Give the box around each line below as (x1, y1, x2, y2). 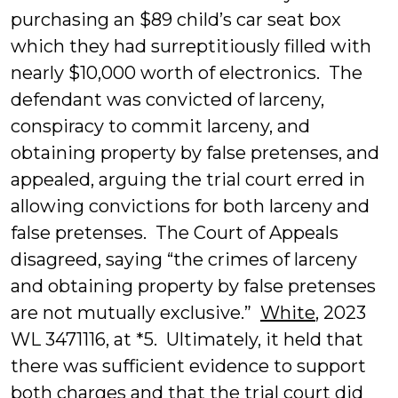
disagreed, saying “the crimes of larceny (11, 249, 357, 270)
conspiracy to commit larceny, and (11, 115, 310, 137)
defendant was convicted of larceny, (11, 89, 324, 110)
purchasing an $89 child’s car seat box (11, 9, 341, 30)
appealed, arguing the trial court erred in (11, 169, 365, 190)
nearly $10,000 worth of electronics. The (11, 62, 362, 84)
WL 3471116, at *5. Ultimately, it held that (11, 329, 363, 350)
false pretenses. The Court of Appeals (11, 222, 338, 243)
